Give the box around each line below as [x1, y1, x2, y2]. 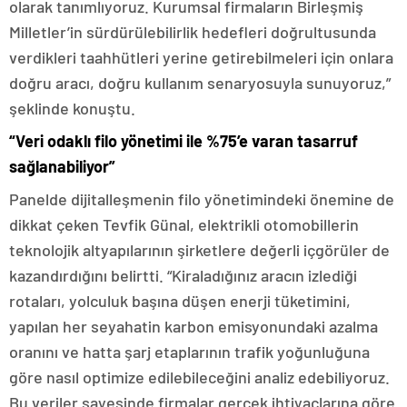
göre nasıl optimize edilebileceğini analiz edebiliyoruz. [9, 367, 390, 388]
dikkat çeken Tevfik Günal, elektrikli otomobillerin [9, 214, 359, 235]
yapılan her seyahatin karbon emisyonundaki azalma [9, 316, 378, 337]
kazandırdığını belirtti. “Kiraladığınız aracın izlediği [9, 265, 357, 286]
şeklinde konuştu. [9, 98, 135, 119]
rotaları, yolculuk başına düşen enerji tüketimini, [9, 291, 351, 312]
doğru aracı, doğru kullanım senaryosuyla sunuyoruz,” [9, 73, 391, 94]
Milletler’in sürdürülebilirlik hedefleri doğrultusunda [9, 22, 376, 43]
